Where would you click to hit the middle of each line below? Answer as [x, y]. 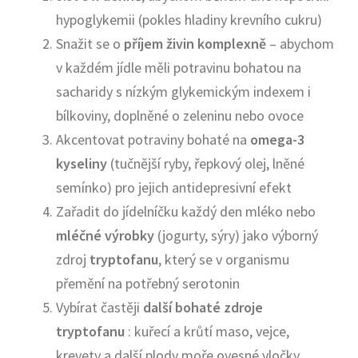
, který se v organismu [224, 259]
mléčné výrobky [107, 235]
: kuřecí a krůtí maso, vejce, [207, 331]
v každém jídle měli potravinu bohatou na [179, 68]
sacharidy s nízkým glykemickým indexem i [183, 91]
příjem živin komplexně [195, 44]
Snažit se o [90, 44]
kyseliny [82, 163]
